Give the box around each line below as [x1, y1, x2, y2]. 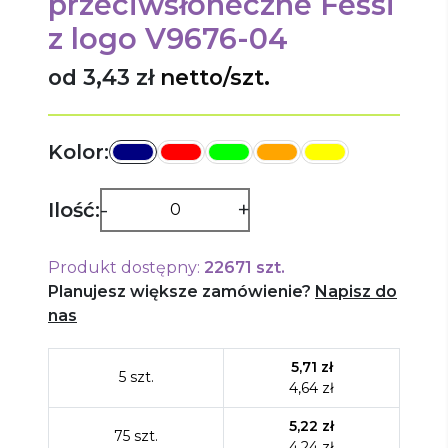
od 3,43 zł [48, 63, 154, 90]
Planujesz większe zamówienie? [48, 281, 311, 301]
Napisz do [315, 281, 397, 301]
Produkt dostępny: [48, 257, 200, 277]
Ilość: [48, 197, 100, 222]
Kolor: [48, 139, 109, 164]
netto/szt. [160, 63, 270, 90]
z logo [48, 20, 137, 56]
